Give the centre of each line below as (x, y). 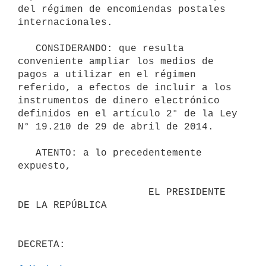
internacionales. (65, 22)
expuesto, (45, 166)
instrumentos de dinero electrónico (119, 101)
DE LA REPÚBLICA (62, 205)
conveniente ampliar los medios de (116, 61)
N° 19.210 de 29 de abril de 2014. (116, 127)
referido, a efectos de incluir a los (125, 88)
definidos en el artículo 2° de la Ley (128, 114)
